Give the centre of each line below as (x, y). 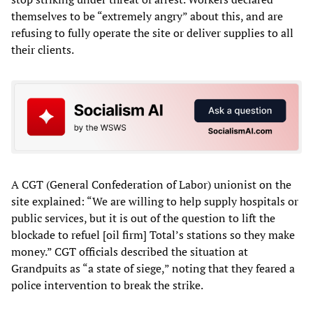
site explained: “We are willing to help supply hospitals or (155, 202)
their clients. (43, 49)
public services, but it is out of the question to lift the (143, 218)
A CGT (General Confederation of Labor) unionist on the (151, 185)
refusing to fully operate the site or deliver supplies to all (152, 32)
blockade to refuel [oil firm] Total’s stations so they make (153, 235)
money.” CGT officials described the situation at (130, 252)
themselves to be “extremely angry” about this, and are (147, 16)
